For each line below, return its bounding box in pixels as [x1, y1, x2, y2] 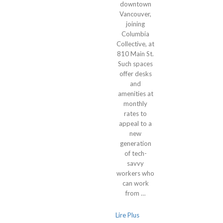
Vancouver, [119, 10, 151, 18]
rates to [124, 110, 147, 117]
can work [122, 179, 149, 187]
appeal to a [119, 119, 152, 127]
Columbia [121, 30, 149, 38]
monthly [123, 100, 147, 108]
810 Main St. [117, 50, 154, 58]
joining [126, 20, 145, 28]
